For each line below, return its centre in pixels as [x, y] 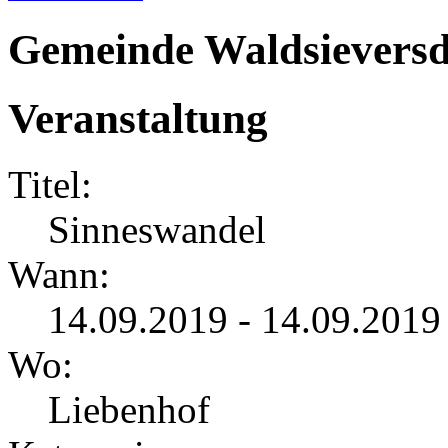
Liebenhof [129, 410]
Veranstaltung [143, 118]
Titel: [50, 185]
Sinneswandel [157, 230]
